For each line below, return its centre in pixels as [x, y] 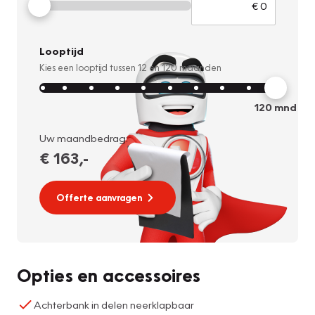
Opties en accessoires [109, 275]
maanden [199, 68]
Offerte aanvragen [99, 197]
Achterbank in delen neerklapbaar [114, 304]
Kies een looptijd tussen [89, 68]
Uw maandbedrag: [84, 137]
